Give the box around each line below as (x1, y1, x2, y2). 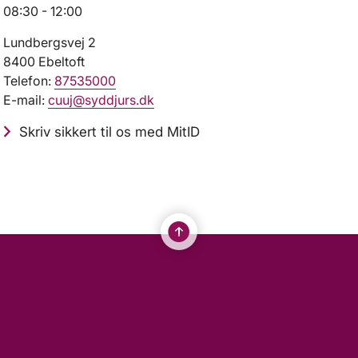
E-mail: (3, 92, 49, 109)
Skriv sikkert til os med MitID (19, 124, 201, 141)
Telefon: (3, 73, 55, 89)
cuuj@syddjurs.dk (48, 92, 155, 109)
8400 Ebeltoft (3, 54, 86, 70)
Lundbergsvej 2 (3, 34, 97, 51)
